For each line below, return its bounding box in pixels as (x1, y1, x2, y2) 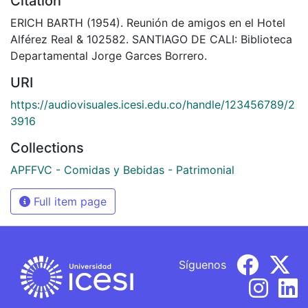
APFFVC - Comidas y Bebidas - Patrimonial (10, 162, 234, 177)
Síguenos (179, 257, 226, 272)
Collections (10, 139, 84, 156)
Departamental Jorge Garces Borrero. (10, 48, 207, 63)
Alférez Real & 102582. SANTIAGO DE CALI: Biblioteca (10, 32, 292, 46)
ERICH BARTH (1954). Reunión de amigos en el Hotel (10, 15, 285, 30)
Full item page (30, 194, 107, 208)
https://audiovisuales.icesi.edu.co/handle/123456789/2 (10, 97, 295, 111)
